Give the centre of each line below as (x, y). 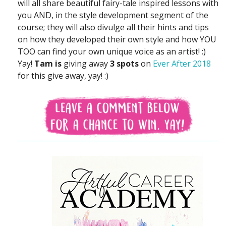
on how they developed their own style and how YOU (117, 39)
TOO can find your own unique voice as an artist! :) (112, 51)
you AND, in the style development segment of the (113, 15)
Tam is (49, 63)
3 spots (124, 63)
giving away (87, 63)
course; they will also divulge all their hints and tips (113, 27)
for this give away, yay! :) (63, 75)
